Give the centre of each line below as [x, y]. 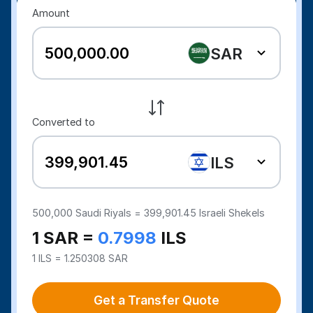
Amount [51, 13]
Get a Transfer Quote [156, 300]
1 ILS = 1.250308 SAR [80, 258]
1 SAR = [65, 238]
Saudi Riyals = [110, 213]
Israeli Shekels [231, 213]
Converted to [64, 122]
